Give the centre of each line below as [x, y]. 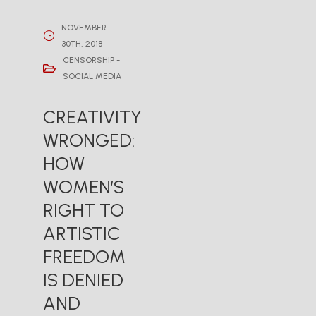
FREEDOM [85, 257]
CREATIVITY [93, 117]
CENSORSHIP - [92, 60]
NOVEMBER [84, 28]
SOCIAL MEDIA [92, 77]
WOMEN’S [84, 187]
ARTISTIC [82, 234]
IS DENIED [84, 280]
